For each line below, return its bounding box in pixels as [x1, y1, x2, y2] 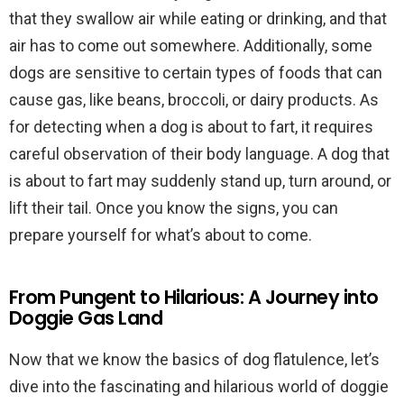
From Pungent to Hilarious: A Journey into [9, 284, 379, 310]
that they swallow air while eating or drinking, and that [9, 9, 387, 28]
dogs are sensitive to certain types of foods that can [9, 63, 382, 82]
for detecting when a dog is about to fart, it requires [9, 117, 373, 136]
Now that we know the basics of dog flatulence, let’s [9, 350, 380, 369]
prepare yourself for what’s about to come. [9, 225, 312, 244]
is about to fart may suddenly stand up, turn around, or [9, 171, 391, 190]
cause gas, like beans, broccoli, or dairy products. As [9, 90, 379, 109]
